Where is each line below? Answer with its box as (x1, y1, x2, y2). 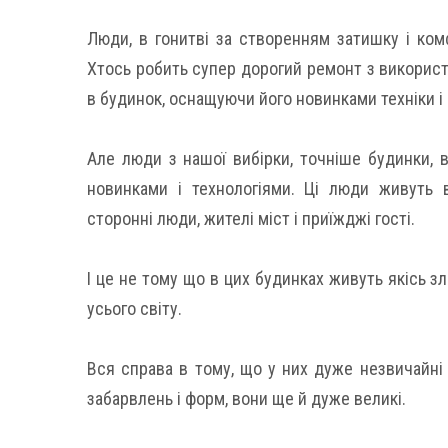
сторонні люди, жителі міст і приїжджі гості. (87, 208, 415, 229)
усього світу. (87, 298, 182, 319)
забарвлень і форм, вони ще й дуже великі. (87, 388, 406, 409)
